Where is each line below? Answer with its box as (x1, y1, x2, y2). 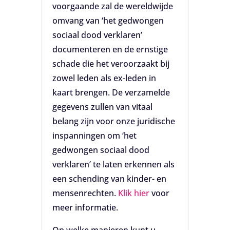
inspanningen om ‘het (52, 129, 137, 141)
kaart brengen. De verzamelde (52, 86, 170, 98)
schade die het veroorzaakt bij (52, 57, 169, 69)
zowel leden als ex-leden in (52, 72, 156, 84)
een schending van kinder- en (52, 172, 166, 184)
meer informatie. (52, 201, 118, 213)
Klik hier (118, 187, 149, 199)
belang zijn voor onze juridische (52, 115, 175, 127)
